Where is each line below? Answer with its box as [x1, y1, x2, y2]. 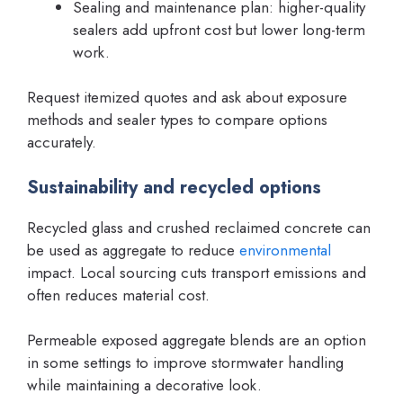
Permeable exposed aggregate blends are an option [27, 329, 366, 351]
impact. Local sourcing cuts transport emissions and [27, 261, 366, 283]
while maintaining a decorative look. [27, 374, 262, 396]
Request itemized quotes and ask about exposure [27, 86, 347, 108]
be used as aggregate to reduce [27, 238, 239, 261]
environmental [239, 238, 331, 261]
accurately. [27, 131, 96, 153]
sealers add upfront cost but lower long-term [73, 18, 365, 40]
